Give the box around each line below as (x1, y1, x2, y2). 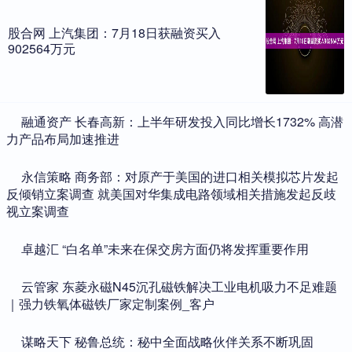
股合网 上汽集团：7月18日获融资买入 (8, 23, 221, 42)
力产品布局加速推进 (6, 129, 119, 148)
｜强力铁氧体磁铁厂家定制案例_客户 (6, 294, 214, 313)
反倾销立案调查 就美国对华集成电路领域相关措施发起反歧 (6, 184, 336, 203)
